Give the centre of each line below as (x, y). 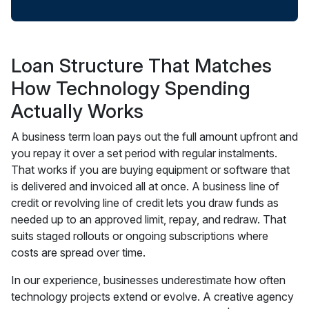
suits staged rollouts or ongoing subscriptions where (140, 236)
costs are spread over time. (78, 252)
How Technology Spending (131, 88)
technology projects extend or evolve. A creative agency (152, 297)
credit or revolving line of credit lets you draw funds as (145, 203)
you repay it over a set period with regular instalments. (144, 153)
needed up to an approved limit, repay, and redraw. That (149, 219)
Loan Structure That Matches (141, 66)
